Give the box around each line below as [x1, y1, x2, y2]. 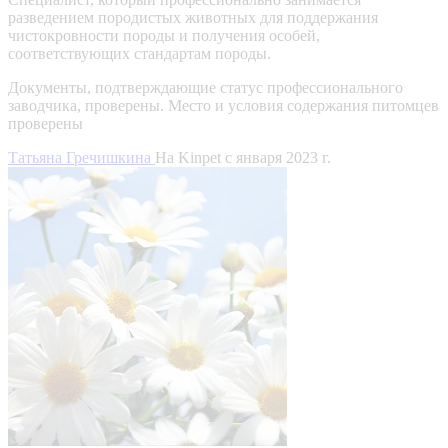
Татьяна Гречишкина [8, 148, 155, 166]
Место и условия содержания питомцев [168, 96, 439, 114]
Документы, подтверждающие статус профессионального [8, 78, 403, 96]
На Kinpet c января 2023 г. [155, 148, 331, 166]
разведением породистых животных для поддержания [8, 8, 378, 26]
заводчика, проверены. [8, 96, 164, 114]
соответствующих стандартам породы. [8, 44, 271, 62]
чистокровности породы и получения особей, [8, 26, 320, 44]
